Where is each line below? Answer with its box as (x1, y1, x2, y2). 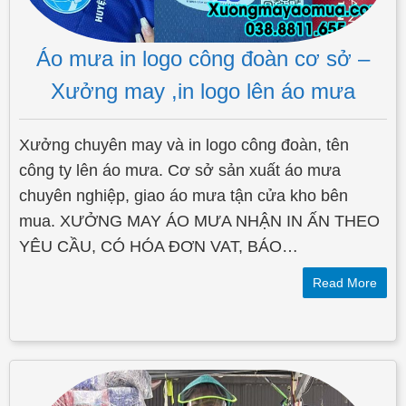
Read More (313, 275, 377, 291)
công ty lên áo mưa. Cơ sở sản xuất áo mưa (19, 161, 341, 180)
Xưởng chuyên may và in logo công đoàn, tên (19, 136, 349, 155)
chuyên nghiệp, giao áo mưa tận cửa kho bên (19, 187, 348, 206)
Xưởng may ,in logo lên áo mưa (51, 79, 355, 104)
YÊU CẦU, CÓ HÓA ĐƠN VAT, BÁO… (19, 237, 298, 256)
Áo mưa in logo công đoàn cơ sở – (36, 46, 370, 72)
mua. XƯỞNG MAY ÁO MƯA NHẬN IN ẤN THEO (19, 212, 380, 231)
